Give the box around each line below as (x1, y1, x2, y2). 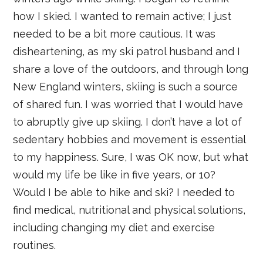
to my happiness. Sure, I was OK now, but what (13, 150, 249, 163)
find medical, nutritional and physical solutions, (13, 203, 246, 216)
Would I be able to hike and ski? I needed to (13, 186, 235, 198)
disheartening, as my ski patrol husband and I (13, 45, 241, 58)
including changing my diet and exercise (13, 221, 215, 234)
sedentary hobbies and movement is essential (13, 133, 246, 146)
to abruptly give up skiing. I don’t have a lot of (13, 115, 242, 128)
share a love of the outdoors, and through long (13, 62, 249, 75)
